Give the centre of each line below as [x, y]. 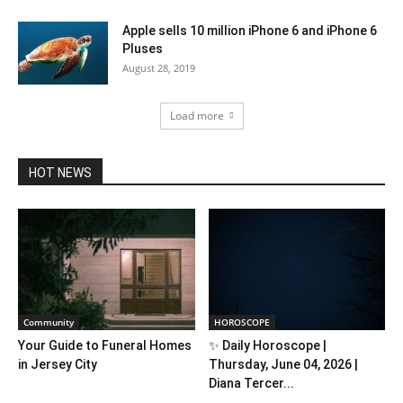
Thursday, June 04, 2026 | [283, 365]
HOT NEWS [60, 173]
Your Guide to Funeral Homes [105, 346]
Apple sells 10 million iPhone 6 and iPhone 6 [250, 31]
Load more [197, 116]
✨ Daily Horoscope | [267, 346]
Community [49, 322]
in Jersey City [58, 365]
